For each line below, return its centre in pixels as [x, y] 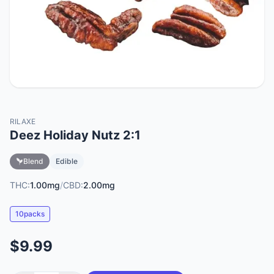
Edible [67, 161]
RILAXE [23, 121]
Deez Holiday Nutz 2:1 [75, 135]
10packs [30, 214]
